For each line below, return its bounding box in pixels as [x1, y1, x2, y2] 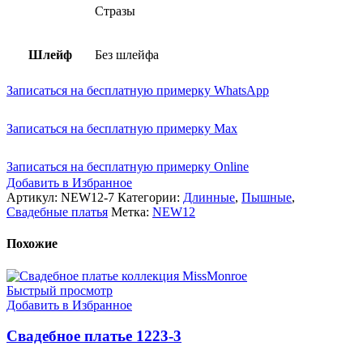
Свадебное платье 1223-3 [6, 327, 181, 345]
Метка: [111, 205, 149, 220]
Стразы [95, 4, 135, 19]
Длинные [183, 190, 235, 205]
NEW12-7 [61, 190, 117, 205]
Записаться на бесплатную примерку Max [6, 122, 237, 136]
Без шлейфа [95, 48, 159, 62]
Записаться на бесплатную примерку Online [6, 160, 249, 174]
